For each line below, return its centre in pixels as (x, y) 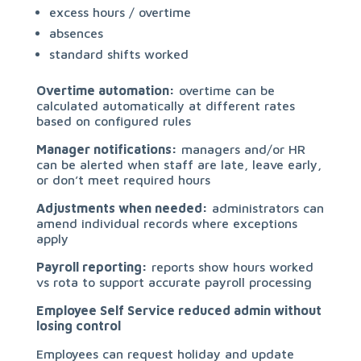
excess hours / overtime (120, 12)
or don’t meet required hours (123, 180)
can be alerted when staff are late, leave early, (178, 164)
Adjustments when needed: (122, 208)
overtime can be (224, 90)
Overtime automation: (105, 90)
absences (76, 33)
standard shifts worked (118, 54)
